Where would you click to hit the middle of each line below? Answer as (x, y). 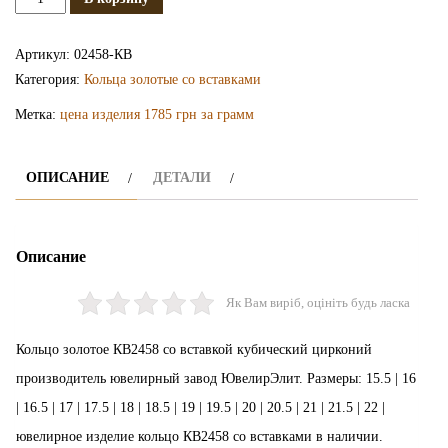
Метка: (37, 115)
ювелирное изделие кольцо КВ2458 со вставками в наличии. (199, 436)
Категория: (49, 80)
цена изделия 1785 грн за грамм (157, 115)
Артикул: (44, 55)
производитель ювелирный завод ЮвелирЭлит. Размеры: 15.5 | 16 (216, 378)
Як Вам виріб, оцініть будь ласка (317, 302)
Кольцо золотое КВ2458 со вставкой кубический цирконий (194, 349)
